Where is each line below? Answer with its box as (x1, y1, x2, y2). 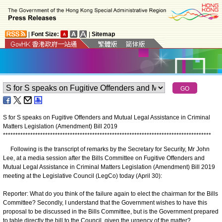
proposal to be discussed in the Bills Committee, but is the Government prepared (3, 208, 219, 215)
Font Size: (31, 30, 59, 38)
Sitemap (92, 30, 115, 38)
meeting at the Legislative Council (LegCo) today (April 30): (3, 172, 162, 179)
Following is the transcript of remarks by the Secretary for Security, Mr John (3, 145, 210, 153)
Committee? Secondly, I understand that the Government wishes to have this (3, 199, 207, 206)
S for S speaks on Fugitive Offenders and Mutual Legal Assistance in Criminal (3, 113, 210, 121)
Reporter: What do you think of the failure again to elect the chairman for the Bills (3, 190, 218, 197)
